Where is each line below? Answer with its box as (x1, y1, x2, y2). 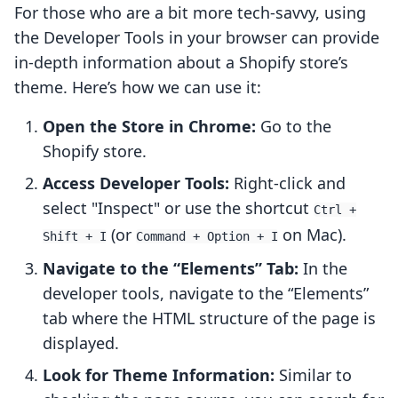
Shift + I (43, 229, 107, 244)
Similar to (275, 364, 352, 386)
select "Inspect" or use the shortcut (43, 197, 314, 219)
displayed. (43, 332, 119, 354)
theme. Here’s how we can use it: (14, 76, 261, 99)
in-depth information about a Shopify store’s (14, 52, 348, 74)
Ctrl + (314, 203, 356, 218)
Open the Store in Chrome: (43, 115, 256, 138)
